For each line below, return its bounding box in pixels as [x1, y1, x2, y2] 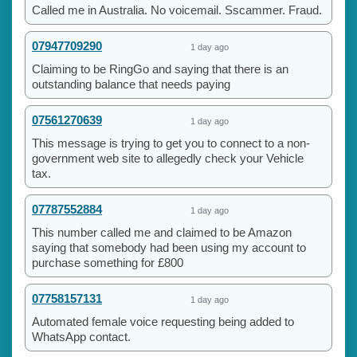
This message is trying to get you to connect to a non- [32, 135, 310, 150]
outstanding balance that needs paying [32, 76, 230, 91]
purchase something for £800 [32, 255, 183, 269]
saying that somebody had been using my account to [32, 240, 306, 254]
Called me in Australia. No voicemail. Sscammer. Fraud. [32, 2, 322, 17]
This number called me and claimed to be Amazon [32, 225, 292, 239]
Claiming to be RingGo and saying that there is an [32, 61, 288, 76]
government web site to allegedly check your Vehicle [32, 151, 304, 165]
